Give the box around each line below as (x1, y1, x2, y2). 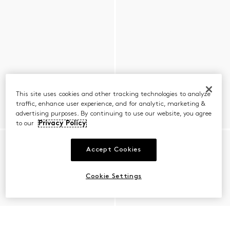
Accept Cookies (86, 146, 141, 153)
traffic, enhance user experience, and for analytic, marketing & (15, 100, 205, 107)
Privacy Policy (38, 120, 86, 127)
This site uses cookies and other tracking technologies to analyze (15, 90, 210, 98)
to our (15, 120, 36, 127)
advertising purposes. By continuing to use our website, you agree (15, 110, 212, 117)
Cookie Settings (86, 173, 142, 180)
